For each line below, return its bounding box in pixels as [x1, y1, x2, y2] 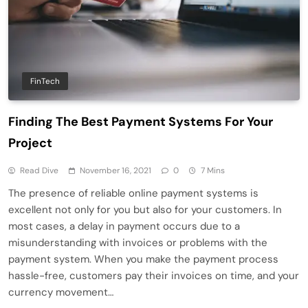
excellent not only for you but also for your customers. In [8, 203, 282, 217]
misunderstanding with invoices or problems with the [8, 236, 267, 250]
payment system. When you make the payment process [8, 252, 278, 267]
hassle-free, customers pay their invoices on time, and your [8, 269, 299, 283]
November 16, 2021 [80, 165, 151, 177]
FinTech [30, 76, 60, 87]
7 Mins [201, 165, 225, 177]
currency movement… [8, 285, 113, 300]
